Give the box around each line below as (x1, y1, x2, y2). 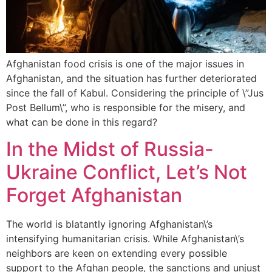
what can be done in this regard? (6, 115, 157, 128)
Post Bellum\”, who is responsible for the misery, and (6, 101, 245, 114)
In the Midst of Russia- (6, 137, 214, 161)
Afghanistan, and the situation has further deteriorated (6, 72, 257, 84)
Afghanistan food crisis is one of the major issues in (6, 57, 244, 70)
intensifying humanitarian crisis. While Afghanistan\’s (6, 233, 244, 245)
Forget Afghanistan (6, 183, 182, 208)
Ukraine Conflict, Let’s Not (6, 160, 247, 185)
